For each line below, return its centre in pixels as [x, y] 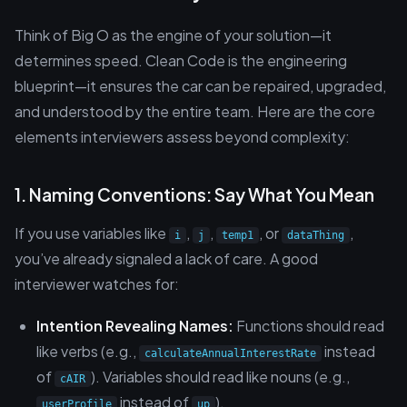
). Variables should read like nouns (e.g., [220, 377]
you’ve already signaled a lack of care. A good [166, 258]
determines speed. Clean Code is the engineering [181, 60]
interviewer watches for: [97, 284]
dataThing [316, 235]
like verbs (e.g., [88, 351]
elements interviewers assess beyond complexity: [182, 137]
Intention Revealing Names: [135, 326]
